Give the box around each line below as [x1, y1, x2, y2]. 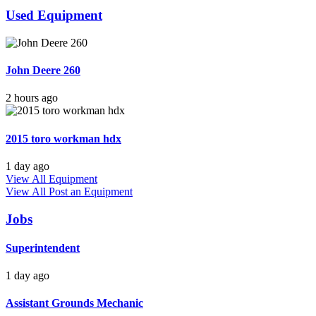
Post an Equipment [49, 185, 133, 197]
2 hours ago [6, 92, 58, 104]
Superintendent [6, 241, 80, 254]
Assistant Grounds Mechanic [6, 297, 143, 310]
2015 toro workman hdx [6, 132, 121, 145]
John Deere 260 [6, 63, 80, 76]
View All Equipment [6, 172, 97, 185]
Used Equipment [6, 8, 102, 23]
